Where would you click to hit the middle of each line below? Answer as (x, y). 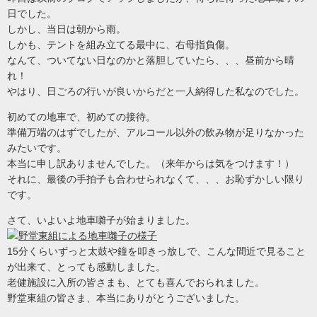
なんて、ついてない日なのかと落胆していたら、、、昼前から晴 (151, 60)
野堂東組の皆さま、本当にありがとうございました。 (126, 298)
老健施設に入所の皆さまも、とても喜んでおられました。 (136, 283)
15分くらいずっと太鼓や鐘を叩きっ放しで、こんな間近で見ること (156, 252)
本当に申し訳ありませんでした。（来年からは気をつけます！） (151, 164)
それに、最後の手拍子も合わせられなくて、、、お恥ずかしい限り (156, 179)
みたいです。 (37, 148)
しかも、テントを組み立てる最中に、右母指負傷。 (121, 45)
